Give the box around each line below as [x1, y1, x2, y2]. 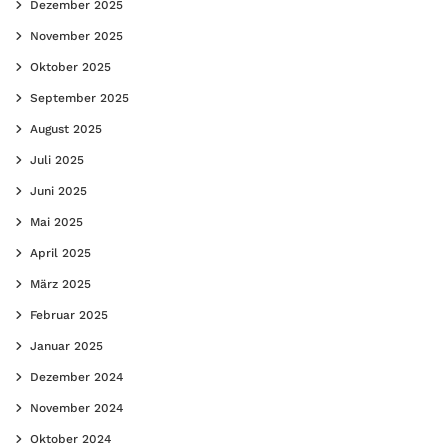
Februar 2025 [30, 307, 108, 322]
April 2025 [30, 245, 91, 260]
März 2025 [30, 276, 91, 291]
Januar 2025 [30, 338, 103, 353]
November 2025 [30, 28, 123, 43]
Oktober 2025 [30, 59, 111, 74]
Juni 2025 [30, 183, 87, 198]
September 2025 [30, 90, 129, 105]
